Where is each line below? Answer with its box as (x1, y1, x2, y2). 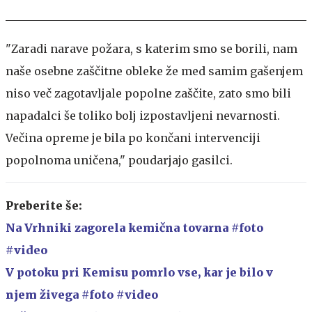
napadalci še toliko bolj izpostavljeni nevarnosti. (6, 108, 280, 123)
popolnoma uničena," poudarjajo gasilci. (6, 153, 233, 167)
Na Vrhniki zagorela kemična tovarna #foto (6, 220, 263, 235)
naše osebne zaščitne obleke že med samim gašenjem (6, 63, 303, 78)
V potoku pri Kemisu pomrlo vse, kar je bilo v (6, 265, 273, 279)
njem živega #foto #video (6, 287, 161, 302)
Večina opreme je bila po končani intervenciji (6, 130, 260, 145)
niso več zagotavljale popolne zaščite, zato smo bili (6, 86, 291, 100)
